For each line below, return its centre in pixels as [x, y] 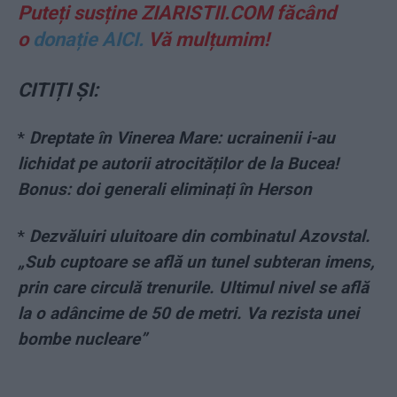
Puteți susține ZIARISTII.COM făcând [177, 13]
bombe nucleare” [82, 339]
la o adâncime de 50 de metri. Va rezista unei [188, 314]
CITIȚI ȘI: [58, 90]
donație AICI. [88, 40]
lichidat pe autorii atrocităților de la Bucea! [178, 164]
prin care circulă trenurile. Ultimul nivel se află [193, 288]
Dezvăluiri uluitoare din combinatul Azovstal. [200, 237]
